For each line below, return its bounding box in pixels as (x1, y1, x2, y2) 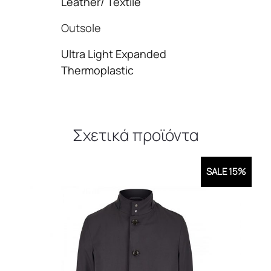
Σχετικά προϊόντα (72, 124, 199, 146)
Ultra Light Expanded (61, 47, 166, 61)
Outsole (61, 21, 101, 35)
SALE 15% (206, 165, 246, 178)
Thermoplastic (61, 63, 134, 77)
